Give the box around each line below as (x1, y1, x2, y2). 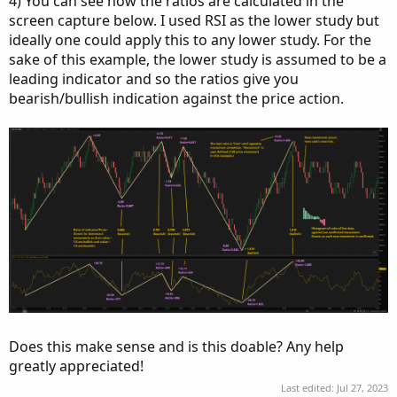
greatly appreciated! (9, 356, 144, 377)
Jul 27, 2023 (337, 380, 388, 394)
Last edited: (281, 380, 337, 394)
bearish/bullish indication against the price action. (9, 89, 344, 108)
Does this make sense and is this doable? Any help (9, 337, 344, 357)
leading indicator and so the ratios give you (9, 69, 299, 89)
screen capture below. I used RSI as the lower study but (9, 11, 379, 30)
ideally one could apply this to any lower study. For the (9, 30, 371, 50)
